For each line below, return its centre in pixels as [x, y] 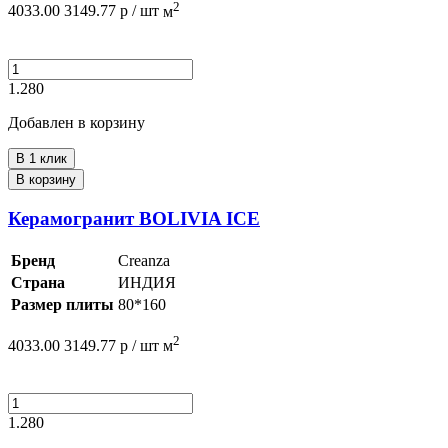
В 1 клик [41, 158]
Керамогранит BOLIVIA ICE [134, 219]
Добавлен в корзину [76, 122]
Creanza [144, 260]
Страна [38, 282]
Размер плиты [62, 304]
